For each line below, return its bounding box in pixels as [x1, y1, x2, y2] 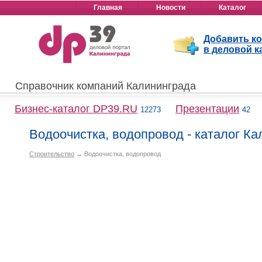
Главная [94, 4, 122, 12]
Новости [156, 4, 185, 12]
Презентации [175, 103, 239, 115]
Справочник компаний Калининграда [15, 80, 196, 92]
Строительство [29, 150, 74, 157]
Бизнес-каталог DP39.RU [15, 103, 137, 115]
